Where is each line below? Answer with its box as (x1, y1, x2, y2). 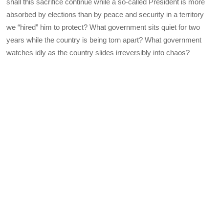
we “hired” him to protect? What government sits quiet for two (6, 22, 200, 31)
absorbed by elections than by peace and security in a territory (6, 10, 204, 19)
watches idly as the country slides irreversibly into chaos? (6, 48, 190, 57)
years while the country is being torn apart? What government (6, 35, 202, 44)
